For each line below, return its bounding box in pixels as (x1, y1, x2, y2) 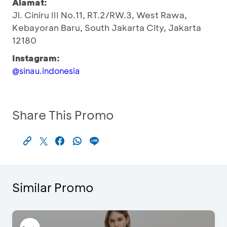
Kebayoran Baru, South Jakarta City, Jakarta (12, 22, 201, 33)
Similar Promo (12, 179, 94, 195)
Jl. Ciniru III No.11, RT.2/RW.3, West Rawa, (12, 9, 187, 20)
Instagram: (12, 52, 60, 63)
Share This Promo (12, 107, 114, 123)
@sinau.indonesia (12, 65, 80, 76)
